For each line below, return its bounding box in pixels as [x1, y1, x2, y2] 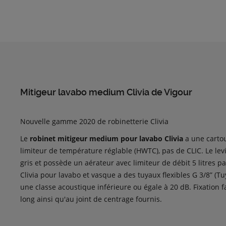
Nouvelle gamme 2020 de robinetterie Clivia [20, 117, 168, 126]
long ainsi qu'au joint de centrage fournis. [20, 194, 162, 204]
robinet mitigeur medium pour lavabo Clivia [30, 134, 183, 143]
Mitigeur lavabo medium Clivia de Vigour [20, 87, 192, 97]
